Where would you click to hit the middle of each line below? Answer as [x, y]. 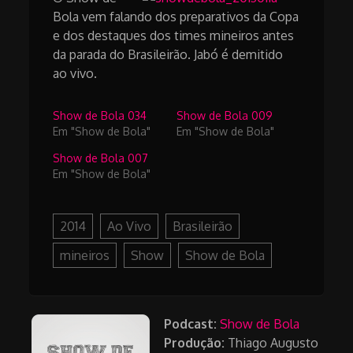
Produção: [195, 343]
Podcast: [191, 324]
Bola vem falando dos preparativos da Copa [176, 17]
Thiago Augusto [272, 343]
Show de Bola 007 [101, 158]
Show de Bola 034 [100, 116]
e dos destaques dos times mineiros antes [174, 36]
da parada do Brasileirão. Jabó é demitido [168, 55]
